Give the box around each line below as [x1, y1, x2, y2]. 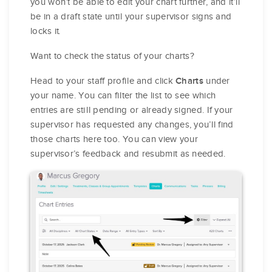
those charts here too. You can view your [30, 133, 199, 144]
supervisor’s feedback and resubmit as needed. [30, 148, 226, 159]
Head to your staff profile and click [30, 75, 176, 86]
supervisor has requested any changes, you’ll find [30, 118, 234, 130]
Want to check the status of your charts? [30, 50, 194, 61]
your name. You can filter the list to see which [30, 89, 216, 101]
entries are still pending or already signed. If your [30, 104, 233, 115]
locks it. [30, 25, 61, 36]
